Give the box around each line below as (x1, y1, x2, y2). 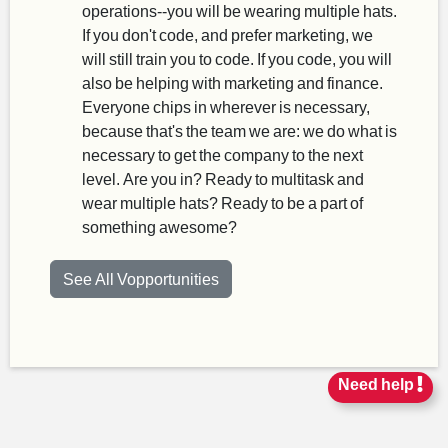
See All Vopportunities (63, 269, 219, 288)
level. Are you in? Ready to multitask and (82, 169, 364, 188)
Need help (338, 374, 417, 393)
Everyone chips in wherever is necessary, (82, 97, 370, 116)
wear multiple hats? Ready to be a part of (82, 193, 363, 212)
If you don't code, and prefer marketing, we (82, 25, 373, 44)
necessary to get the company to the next (82, 145, 363, 164)
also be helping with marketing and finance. (82, 73, 383, 92)
